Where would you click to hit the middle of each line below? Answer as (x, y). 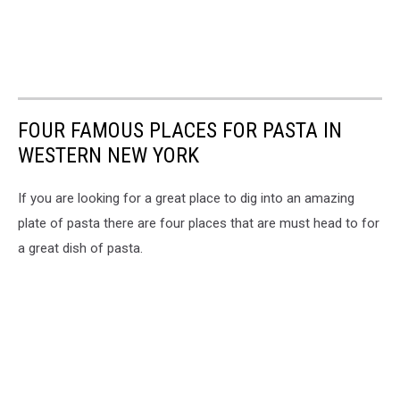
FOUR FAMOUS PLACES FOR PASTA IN (180, 130)
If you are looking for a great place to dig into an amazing (186, 198)
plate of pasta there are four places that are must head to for (199, 223)
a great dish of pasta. (80, 248)
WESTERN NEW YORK (108, 155)
